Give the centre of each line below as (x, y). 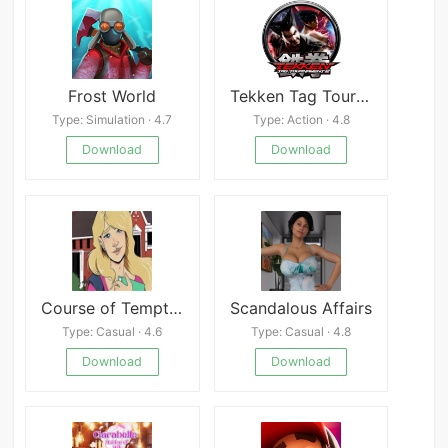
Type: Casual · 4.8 (301, 332)
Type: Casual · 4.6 (112, 332)
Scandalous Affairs (301, 307)
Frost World (112, 95)
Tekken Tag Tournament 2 (362, 95)
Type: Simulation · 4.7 (112, 120)
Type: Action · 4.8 (301, 120)
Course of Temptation (176, 307)
